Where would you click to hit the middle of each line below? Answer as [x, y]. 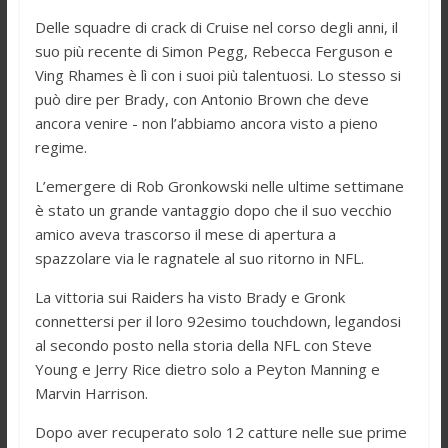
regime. [60, 147]
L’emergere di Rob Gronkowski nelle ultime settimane [219, 186]
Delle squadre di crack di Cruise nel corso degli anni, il [216, 27]
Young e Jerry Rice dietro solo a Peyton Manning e [207, 369]
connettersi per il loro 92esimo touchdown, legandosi [217, 321]
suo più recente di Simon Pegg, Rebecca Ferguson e [213, 51]
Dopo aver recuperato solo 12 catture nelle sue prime [220, 432]
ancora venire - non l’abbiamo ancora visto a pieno [206, 123]
